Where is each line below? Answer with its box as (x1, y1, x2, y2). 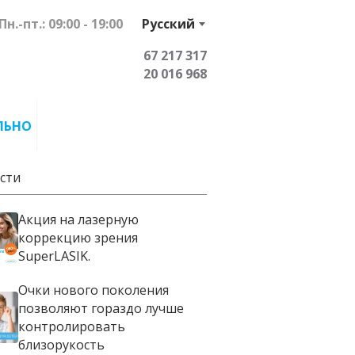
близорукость (17, 335, 105, 353)
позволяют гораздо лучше (17, 299, 184, 317)
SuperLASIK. (17, 246, 90, 265)
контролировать (17, 317, 125, 335)
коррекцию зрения (17, 228, 138, 246)
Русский (142, 15, 195, 32)
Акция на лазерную (17, 210, 139, 228)
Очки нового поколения (17, 281, 169, 299)
